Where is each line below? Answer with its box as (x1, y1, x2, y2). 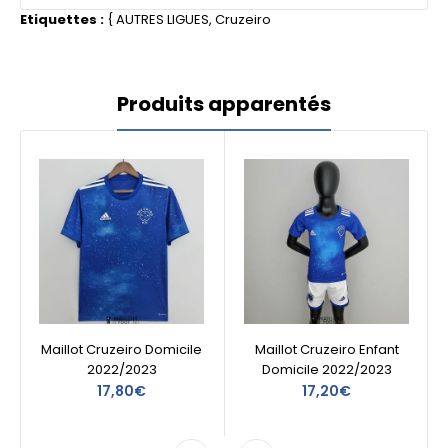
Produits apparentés (117, 90, 331, 118)
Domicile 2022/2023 (261, 360, 392, 379)
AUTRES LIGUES (116, 10, 209, 29)
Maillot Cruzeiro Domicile (41, 340, 202, 359)
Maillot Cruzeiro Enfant (254, 340, 399, 359)
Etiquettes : (20, 10, 104, 29)
